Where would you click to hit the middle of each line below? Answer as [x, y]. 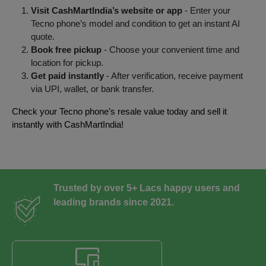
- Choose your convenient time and [170, 50]
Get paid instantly [67, 76]
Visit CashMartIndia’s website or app [107, 11]
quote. [43, 37]
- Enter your [206, 11]
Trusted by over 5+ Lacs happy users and [147, 188]
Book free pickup [66, 50]
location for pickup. [67, 63]
